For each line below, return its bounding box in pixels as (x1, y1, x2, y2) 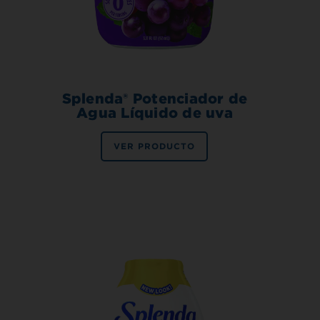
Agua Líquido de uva (76, 104, 233, 122)
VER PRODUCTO (114, 141, 196, 152)
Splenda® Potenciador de (61, 90, 248, 108)
